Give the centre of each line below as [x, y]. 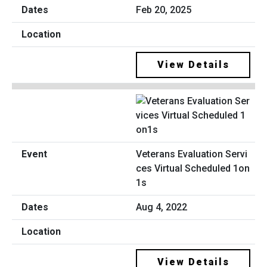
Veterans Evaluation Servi [192, 154]
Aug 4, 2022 [162, 207]
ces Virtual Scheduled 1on [193, 168]
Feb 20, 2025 [164, 10]
